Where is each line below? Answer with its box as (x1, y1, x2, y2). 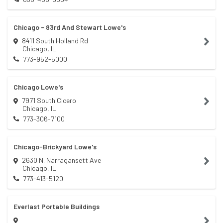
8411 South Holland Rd (22, 36, 88, 45)
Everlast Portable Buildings (13, 202, 100, 211)
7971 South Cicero (22, 96, 76, 105)
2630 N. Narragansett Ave (22, 156, 101, 164)
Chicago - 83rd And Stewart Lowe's (13, 23, 126, 31)
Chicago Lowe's (13, 83, 63, 91)
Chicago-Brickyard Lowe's (13, 142, 97, 151)
